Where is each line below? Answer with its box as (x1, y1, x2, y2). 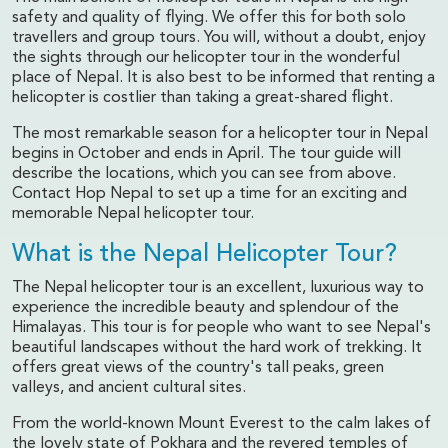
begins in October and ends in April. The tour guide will (12, 145, 401, 162)
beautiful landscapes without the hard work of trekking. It (12, 339, 422, 356)
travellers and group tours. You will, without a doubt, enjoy (12, 29, 426, 46)
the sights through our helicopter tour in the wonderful (12, 49, 400, 66)
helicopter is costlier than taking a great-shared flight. (12, 89, 393, 106)
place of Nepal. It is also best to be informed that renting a (12, 69, 435, 86)
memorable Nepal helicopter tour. (12, 205, 254, 222)
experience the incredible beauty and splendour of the (12, 299, 399, 316)
